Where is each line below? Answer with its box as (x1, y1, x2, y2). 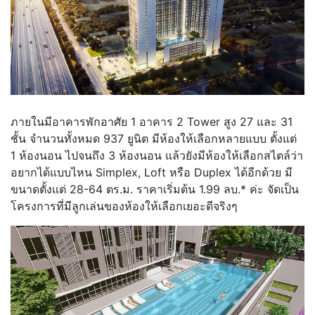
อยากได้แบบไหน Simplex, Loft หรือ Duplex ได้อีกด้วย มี (11, 165, 292, 180)
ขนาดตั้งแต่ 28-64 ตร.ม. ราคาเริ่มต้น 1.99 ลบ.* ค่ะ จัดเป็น (11, 182, 299, 197)
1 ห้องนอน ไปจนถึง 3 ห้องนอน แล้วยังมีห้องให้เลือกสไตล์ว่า (11, 148, 303, 163)
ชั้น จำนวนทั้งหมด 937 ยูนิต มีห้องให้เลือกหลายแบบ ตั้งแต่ (11, 131, 297, 146)
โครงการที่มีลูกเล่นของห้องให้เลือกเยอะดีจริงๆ (11, 199, 238, 214)
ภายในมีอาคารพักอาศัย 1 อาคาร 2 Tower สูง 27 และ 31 (11, 115, 292, 129)
